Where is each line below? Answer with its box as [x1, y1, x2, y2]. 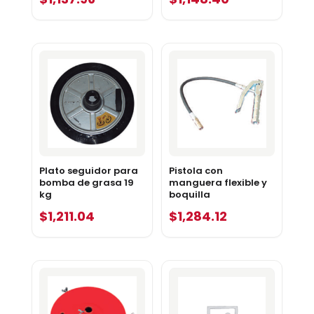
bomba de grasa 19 [39, 176, 134, 190]
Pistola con [168, 164, 223, 178]
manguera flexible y [168, 176, 267, 190]
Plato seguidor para [39, 164, 138, 178]
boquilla [168, 188, 210, 202]
